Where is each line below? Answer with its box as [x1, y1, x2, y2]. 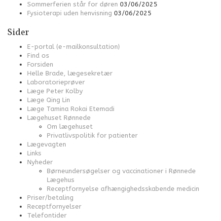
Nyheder [27, 158, 53, 166]
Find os [27, 52, 49, 59]
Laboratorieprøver [27, 78, 85, 86]
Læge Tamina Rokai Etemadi [27, 105, 114, 112]
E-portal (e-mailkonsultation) [27, 43, 120, 50]
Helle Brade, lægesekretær [27, 70, 112, 77]
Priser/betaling [27, 194, 74, 201]
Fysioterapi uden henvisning [27, 9, 112, 17]
